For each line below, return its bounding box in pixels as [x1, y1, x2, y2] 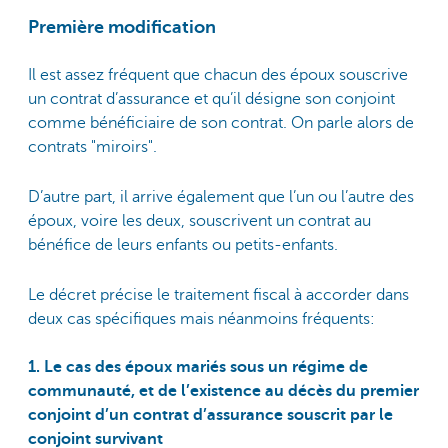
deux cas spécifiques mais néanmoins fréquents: [28, 310, 379, 329]
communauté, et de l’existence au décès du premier [28, 382, 419, 401]
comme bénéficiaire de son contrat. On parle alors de [28, 113, 414, 132]
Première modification [28, 16, 216, 37]
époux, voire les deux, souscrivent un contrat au [28, 211, 371, 230]
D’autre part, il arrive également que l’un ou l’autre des [28, 187, 414, 206]
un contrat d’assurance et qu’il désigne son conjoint [28, 89, 395, 108]
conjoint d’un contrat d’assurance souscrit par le [28, 406, 393, 425]
